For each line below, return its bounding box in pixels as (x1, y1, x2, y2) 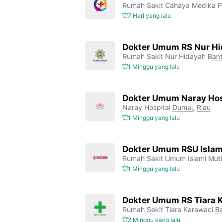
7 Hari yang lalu (128, 11, 171, 19)
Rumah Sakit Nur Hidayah (122, 52, 206, 60)
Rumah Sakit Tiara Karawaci (122, 205, 213, 214)
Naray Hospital (122, 103, 170, 111)
